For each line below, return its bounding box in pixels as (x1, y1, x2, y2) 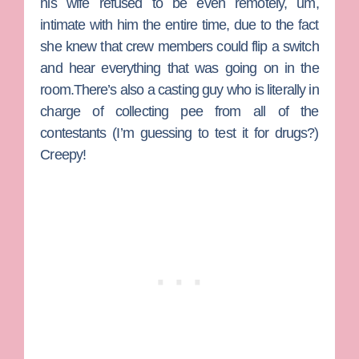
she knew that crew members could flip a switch (40, 38, 319, 55)
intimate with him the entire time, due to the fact (40, 17, 319, 34)
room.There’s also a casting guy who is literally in (40, 82, 319, 99)
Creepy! (40, 147, 87, 163)
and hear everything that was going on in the (40, 60, 319, 77)
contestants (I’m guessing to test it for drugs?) (40, 125, 319, 142)
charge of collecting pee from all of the (40, 103, 319, 120)
